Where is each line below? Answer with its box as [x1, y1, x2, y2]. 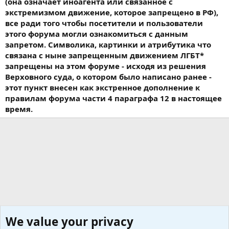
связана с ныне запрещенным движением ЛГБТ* [5, 50, 204, 61]
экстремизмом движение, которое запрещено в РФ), [5, 7, 218, 18]
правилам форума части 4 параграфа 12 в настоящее [5, 93, 222, 104]
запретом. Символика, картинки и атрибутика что [5, 39, 211, 50]
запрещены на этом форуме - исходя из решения [5, 61, 206, 72]
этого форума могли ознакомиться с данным [5, 29, 188, 39]
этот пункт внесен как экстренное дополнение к [5, 82, 200, 93]
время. [5, 104, 33, 114]
